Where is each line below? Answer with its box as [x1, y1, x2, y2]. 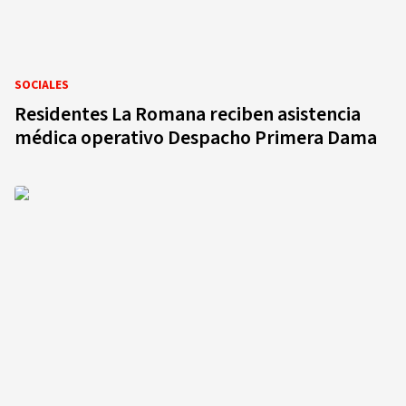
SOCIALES [14, 76, 69, 94]
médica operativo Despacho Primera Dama [14, 123, 377, 152]
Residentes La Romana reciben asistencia [14, 100, 361, 129]
